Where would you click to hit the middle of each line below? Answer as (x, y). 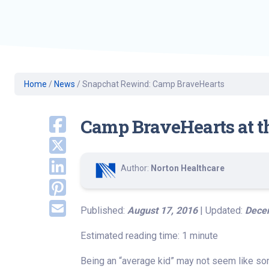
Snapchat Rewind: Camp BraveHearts (153, 84)
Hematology (235, 40)
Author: (136, 168)
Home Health (236, 58)
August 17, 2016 (162, 210)
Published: (104, 210)
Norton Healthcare (188, 168)
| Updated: (221, 210)
